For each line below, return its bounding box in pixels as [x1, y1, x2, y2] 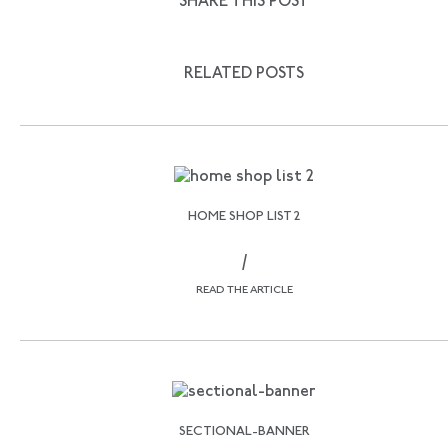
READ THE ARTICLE [195, 285, 293, 296]
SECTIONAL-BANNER [178, 425, 310, 438]
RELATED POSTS [184, 66, 304, 82]
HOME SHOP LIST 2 [188, 210, 300, 223]
